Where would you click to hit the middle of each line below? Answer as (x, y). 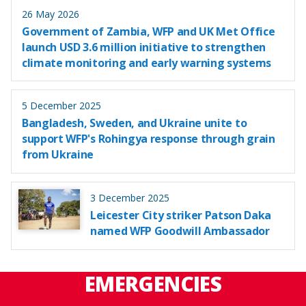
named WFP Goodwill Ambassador (180, 231)
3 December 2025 (130, 197)
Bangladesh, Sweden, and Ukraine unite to (135, 123)
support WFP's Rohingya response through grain (149, 139)
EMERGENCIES (153, 283)
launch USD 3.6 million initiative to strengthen (144, 47)
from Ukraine (58, 155)
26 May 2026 (51, 14)
